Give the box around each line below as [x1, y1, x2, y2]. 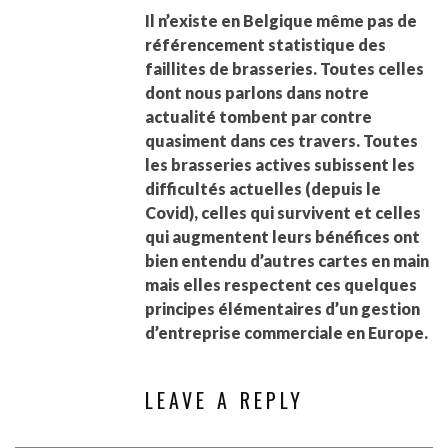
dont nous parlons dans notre [145, 83, 369, 103]
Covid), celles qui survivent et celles [145, 203, 421, 223]
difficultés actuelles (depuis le [145, 179, 381, 199]
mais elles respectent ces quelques [145, 275, 417, 295]
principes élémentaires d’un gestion [145, 299, 420, 319]
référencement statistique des [145, 35, 386, 55]
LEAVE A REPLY [144, 385, 304, 416]
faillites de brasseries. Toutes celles [145, 59, 424, 79]
